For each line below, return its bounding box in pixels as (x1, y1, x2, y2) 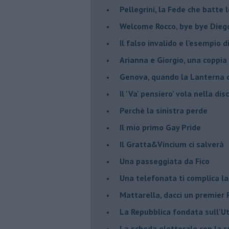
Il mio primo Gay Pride (120, 122, 201, 132)
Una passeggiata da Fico (120, 155, 210, 166)
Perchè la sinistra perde (120, 105, 208, 116)
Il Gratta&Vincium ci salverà (120, 139, 224, 149)
